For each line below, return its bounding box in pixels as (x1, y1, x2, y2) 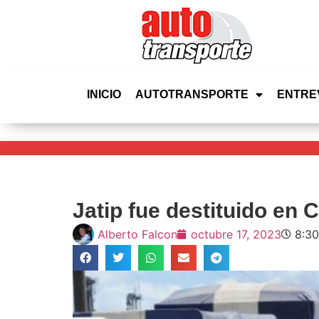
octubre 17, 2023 (191, 227, 281, 241)
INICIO (87, 88, 121, 100)
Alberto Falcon (98, 227, 177, 241)
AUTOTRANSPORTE (135, 88, 249, 100)
